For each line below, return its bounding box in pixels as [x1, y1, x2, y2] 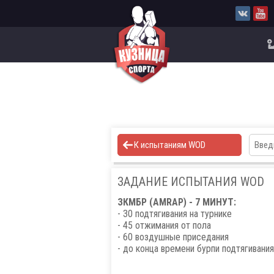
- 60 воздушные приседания [117, 231, 229, 243]
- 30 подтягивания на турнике [117, 207, 232, 220]
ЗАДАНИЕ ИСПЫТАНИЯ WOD [117, 174, 264, 189]
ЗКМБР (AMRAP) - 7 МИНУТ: [117, 196, 236, 208]
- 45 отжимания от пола [117, 219, 211, 231]
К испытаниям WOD [134, 139, 206, 150]
